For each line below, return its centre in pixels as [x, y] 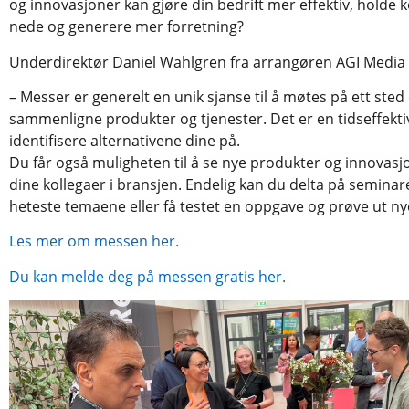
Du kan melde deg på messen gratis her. [147, 276]
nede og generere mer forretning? [126, 27]
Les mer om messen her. [94, 241]
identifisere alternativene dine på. [125, 140]
